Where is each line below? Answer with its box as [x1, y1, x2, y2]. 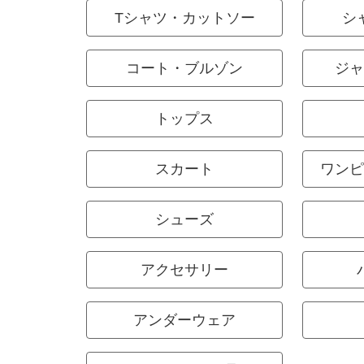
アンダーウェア [133, 312, 236, 328]
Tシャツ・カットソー [114, 10, 255, 26]
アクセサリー [141, 262, 228, 278]
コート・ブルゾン [126, 60, 243, 76]
